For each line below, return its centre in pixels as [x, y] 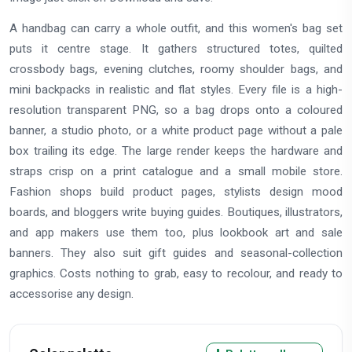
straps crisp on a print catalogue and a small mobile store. [176, 171]
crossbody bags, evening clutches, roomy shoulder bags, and [176, 69]
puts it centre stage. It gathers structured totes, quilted [176, 48]
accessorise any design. [71, 293]
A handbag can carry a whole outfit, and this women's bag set [176, 28]
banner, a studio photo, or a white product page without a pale [176, 130]
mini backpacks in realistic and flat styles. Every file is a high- [176, 89]
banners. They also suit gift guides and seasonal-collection [176, 253]
